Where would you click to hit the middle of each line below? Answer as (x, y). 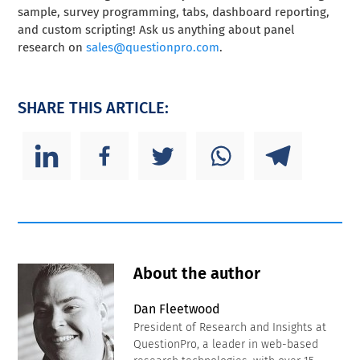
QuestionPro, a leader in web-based (226, 345)
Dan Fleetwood (177, 309)
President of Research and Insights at (230, 328)
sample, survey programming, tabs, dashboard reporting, (174, 12)
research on (52, 48)
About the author (197, 274)
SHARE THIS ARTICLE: (94, 108)
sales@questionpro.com (153, 48)
